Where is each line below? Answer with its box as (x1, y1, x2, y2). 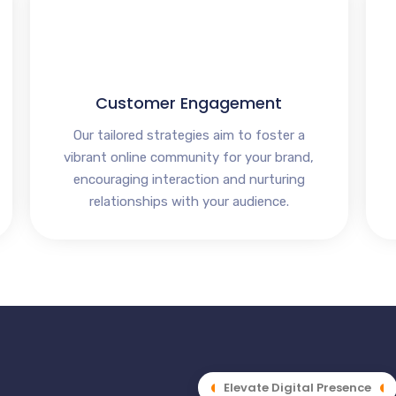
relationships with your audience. (88, 194, 289, 210)
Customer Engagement (95, 92, 283, 115)
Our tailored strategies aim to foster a (72, 127, 305, 144)
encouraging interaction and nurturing (72, 171, 305, 188)
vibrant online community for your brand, (64, 149, 315, 166)
